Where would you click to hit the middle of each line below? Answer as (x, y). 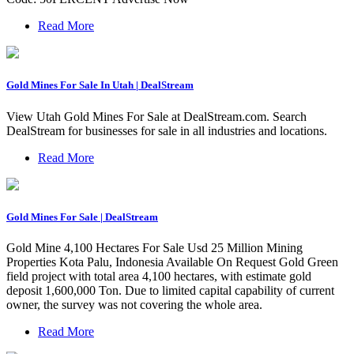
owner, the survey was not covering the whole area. (134, 304)
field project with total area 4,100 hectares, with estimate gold (159, 276)
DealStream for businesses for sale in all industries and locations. (167, 130)
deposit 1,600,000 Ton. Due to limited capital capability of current (170, 290)
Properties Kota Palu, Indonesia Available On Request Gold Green (172, 262)
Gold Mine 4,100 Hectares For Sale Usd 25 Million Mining (154, 247)
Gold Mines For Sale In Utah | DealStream (100, 85)
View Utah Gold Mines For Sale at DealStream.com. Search (156, 116)
